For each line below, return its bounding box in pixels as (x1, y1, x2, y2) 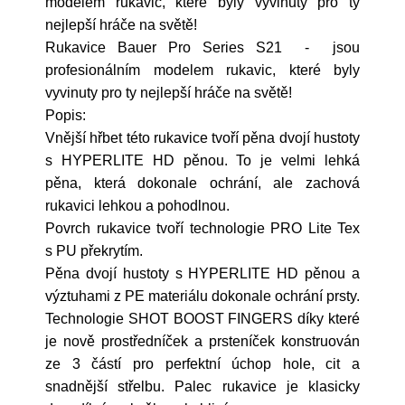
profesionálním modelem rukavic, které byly (45, 62, 360, 78)
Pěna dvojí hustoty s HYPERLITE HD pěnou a (45, 266, 360, 281)
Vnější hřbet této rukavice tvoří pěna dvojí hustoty (45, 130, 360, 146)
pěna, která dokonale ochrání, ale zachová (45, 175, 360, 191)
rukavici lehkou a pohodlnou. (45, 198, 230, 213)
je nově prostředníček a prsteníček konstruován (45, 334, 360, 349)
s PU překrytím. (45, 243, 143, 259)
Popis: (45, 108, 86, 123)
